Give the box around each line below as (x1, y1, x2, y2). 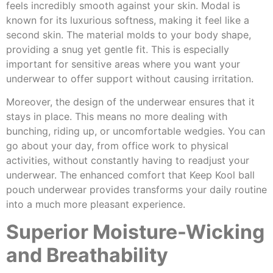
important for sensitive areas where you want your (6, 57, 240, 70)
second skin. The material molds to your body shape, (6, 28, 251, 41)
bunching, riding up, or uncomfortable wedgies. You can (6, 125, 265, 138)
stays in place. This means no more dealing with (6, 110, 227, 123)
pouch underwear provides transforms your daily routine (6, 183, 267, 196)
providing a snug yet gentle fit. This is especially (6, 43, 229, 55)
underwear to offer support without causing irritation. (6, 72, 253, 85)
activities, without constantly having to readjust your (6, 154, 249, 167)
